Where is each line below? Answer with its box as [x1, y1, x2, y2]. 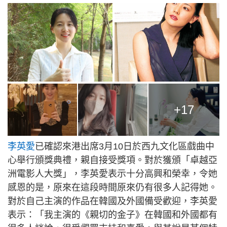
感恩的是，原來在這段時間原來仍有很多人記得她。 [8, 182, 217, 193]
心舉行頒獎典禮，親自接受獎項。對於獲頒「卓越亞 [8, 155, 217, 166]
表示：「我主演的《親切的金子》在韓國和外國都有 [8, 210, 217, 220]
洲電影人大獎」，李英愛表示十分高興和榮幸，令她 [8, 169, 217, 179]
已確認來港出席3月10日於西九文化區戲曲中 [35, 141, 214, 152]
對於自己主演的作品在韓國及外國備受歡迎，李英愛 [8, 196, 217, 207]
